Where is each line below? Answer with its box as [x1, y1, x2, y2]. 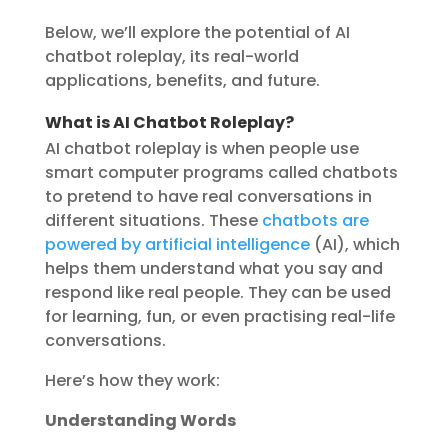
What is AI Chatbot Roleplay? [44, 111, 294, 135]
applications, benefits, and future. [44, 69, 320, 93]
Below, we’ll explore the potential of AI [44, 21, 350, 45]
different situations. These [44, 209, 262, 233]
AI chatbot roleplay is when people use [44, 137, 359, 161]
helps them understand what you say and [44, 257, 383, 281]
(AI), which [309, 233, 400, 257]
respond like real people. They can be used [44, 281, 391, 305]
